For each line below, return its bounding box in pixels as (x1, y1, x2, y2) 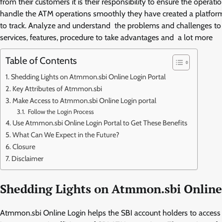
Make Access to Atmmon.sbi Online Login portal (12, 96, 156, 105)
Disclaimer (11, 154, 44, 163)
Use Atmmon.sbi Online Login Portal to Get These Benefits (12, 118, 187, 127)
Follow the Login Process (26, 107, 94, 115)
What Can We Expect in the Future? (12, 130, 119, 139)
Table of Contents (5, 54, 77, 66)
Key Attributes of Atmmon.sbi (12, 84, 102, 93)
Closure (12, 142, 35, 151)
